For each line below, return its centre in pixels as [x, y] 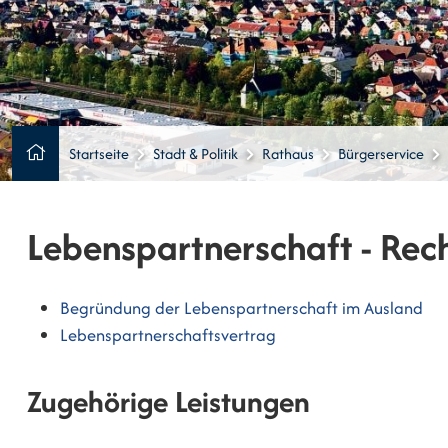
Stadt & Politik [195, 154]
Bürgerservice [381, 154]
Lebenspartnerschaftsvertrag [168, 335]
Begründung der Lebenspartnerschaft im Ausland [242, 308]
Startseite [99, 154]
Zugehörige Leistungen [168, 401]
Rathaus [288, 154]
